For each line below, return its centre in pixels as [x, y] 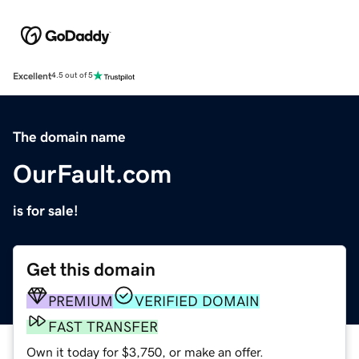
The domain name [69, 137]
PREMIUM [81, 301]
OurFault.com [92, 173]
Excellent [32, 76]
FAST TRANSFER [103, 327]
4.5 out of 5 [72, 76]
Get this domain [91, 269]
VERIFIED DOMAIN [197, 301]
